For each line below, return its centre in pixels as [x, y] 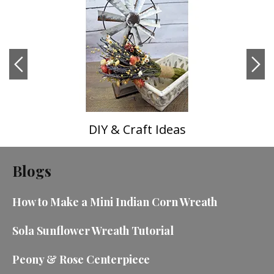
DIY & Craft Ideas [137, 130]
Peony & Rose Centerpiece [81, 260]
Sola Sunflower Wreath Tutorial [93, 231]
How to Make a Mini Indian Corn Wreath [115, 202]
